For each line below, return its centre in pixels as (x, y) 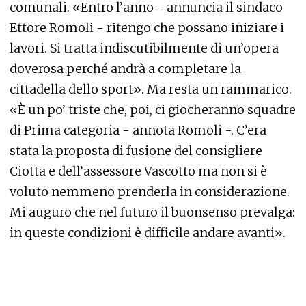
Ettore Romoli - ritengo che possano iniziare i (147, 28)
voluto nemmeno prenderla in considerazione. (150, 192)
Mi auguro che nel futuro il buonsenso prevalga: (152, 212)
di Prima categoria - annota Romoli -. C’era (138, 130)
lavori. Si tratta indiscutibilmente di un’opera (144, 48)
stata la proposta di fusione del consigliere (136, 151)
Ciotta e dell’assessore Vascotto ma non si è (138, 171)
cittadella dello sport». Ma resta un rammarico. (151, 89)
